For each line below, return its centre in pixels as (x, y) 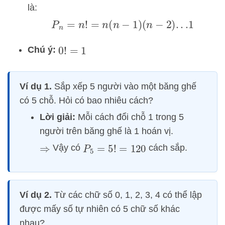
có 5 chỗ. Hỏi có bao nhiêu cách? (86, 101)
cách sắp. (166, 148)
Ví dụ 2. (36, 195)
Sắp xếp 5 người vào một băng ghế (124, 87)
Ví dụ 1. (36, 87)
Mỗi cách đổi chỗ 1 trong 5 (130, 117)
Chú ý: (42, 50)
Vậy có (66, 148)
